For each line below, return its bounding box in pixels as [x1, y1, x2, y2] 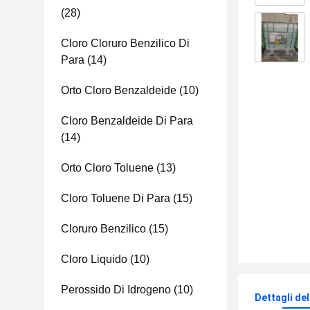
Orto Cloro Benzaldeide [61, 84, 176, 96]
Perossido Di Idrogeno [61, 284, 171, 295]
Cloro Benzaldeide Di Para [61, 115, 193, 127]
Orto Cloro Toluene [61, 162, 154, 174]
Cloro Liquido [61, 253, 127, 265]
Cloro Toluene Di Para [61, 192, 170, 204]
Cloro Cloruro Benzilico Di [61, 37, 190, 49]
